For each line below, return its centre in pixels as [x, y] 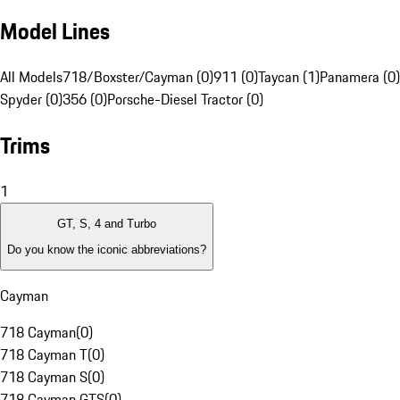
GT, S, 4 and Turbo [107, 224]
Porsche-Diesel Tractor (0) [185, 100]
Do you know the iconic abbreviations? [107, 249]
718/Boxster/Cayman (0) [138, 77]
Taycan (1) [289, 77]
